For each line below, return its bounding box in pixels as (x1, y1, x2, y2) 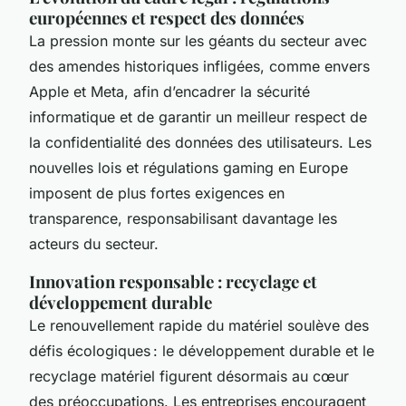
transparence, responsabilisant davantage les (29, 208, 337, 227)
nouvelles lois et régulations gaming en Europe (29, 158, 348, 177)
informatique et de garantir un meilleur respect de (29, 107, 367, 126)
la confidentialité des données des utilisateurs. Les (29, 132, 372, 151)
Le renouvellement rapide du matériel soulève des (29, 315, 369, 334)
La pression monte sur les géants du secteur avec (29, 31, 367, 50)
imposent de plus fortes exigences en (29, 183, 285, 202)
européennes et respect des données (29, 5, 304, 29)
